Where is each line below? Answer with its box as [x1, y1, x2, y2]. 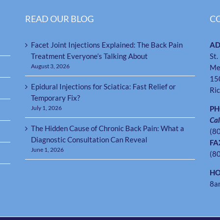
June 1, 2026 [30, 146, 64, 154]
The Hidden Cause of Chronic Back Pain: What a [30, 124, 184, 133]
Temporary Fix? [30, 93, 80, 103]
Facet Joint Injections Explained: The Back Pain [30, 40, 183, 50]
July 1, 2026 [30, 104, 62, 112]
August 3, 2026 [30, 62, 70, 70]
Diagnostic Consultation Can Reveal [30, 135, 147, 144]
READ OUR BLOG [25, 13, 94, 25]
